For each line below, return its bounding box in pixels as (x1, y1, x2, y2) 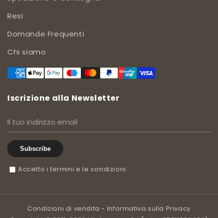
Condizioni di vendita (27, 204, 100, 214)
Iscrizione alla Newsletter (7, 92, 120, 104)
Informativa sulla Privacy (107, 204, 191, 214)
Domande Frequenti (7, 29, 85, 39)
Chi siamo (7, 47, 46, 57)
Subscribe (20, 145, 51, 153)
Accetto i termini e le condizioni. (18, 164, 128, 174)
